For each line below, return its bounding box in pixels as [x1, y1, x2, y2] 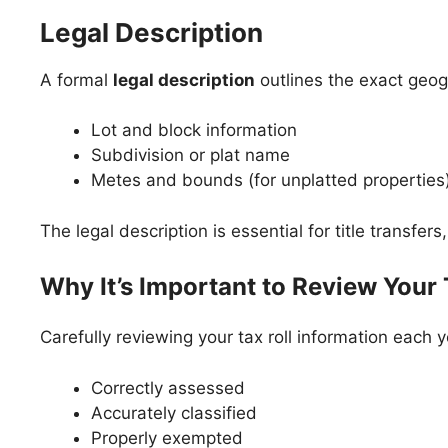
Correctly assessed [91, 377, 245, 398]
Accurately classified [91, 402, 257, 423]
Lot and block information [91, 120, 297, 140]
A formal [40, 69, 113, 90]
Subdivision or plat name [91, 145, 290, 165]
